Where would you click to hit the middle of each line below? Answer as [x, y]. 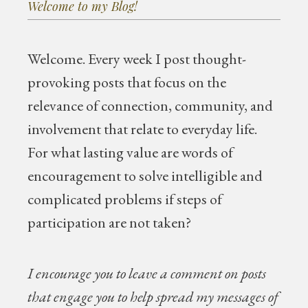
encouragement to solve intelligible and [145, 175]
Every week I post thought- [166, 58]
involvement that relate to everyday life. [143, 129]
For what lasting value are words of [131, 152]
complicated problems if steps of [125, 199]
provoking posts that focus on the [127, 82]
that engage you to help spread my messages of [153, 296]
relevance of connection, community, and [151, 105]
